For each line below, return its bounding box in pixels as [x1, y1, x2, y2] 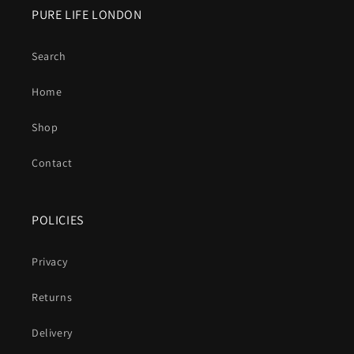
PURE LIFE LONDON [32, 6, 142, 23]
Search [32, 49, 66, 63]
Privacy [32, 254, 68, 269]
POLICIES [32, 212, 84, 228]
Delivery [32, 326, 73, 340]
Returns [32, 290, 73, 304]
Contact [32, 156, 73, 170]
